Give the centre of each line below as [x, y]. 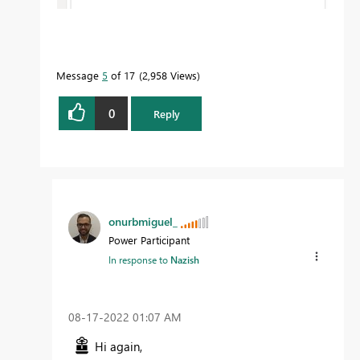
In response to [139, 259]
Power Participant [149, 239]
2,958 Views [170, 76]
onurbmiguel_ [143, 221]
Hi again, [120, 346]
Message [79, 76]
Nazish [185, 259]
